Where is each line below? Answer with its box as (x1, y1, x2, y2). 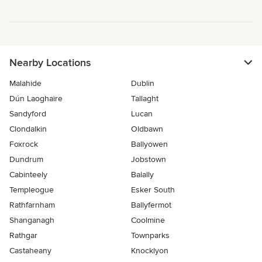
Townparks (131, 230, 170, 241)
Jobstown (131, 154, 166, 165)
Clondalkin (9, 124, 47, 135)
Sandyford (9, 109, 46, 119)
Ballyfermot (131, 200, 171, 211)
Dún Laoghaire (9, 94, 63, 104)
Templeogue (9, 185, 54, 195)
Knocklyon (131, 246, 168, 256)
